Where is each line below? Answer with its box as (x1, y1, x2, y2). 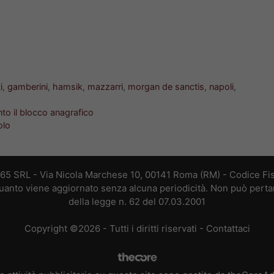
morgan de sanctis (128, 81, 205, 92)
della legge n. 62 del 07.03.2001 (68, 195, 206, 207)
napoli (209, 81, 234, 92)
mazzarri (87, 81, 124, 92)
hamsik (53, 81, 83, 92)
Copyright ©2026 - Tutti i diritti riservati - (24, 223, 206, 235)
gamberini (7, 81, 48, 92)
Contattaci (206, 223, 250, 235)
